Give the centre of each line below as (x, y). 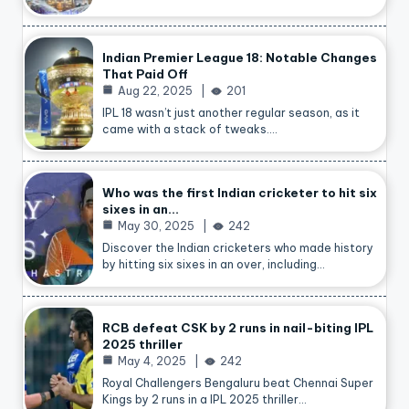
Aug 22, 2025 (155, 90)
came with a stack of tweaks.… (190, 129)
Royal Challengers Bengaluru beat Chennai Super (238, 383)
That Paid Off (145, 73)
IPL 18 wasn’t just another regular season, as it (231, 112)
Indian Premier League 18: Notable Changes (240, 57)
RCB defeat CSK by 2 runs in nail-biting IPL (238, 327)
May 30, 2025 (156, 225)
